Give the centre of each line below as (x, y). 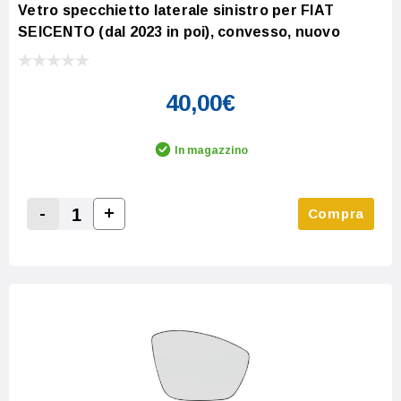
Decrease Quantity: (107, 235)
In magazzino (211, 150)
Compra (336, 213)
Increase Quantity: (170, 234)
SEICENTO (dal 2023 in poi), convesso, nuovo (179, 31)
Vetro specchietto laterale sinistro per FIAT (176, 10)
